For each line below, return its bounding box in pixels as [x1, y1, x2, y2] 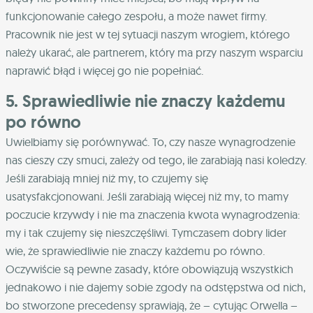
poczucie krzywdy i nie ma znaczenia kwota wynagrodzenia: [6, 207, 300, 221]
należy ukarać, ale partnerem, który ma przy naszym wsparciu [6, 45, 303, 59]
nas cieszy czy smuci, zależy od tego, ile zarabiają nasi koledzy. [6, 152, 307, 167]
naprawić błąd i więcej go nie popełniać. [6, 63, 203, 78]
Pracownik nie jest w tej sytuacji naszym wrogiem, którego [6, 27, 290, 41]
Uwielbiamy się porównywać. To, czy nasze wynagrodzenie [6, 134, 296, 149]
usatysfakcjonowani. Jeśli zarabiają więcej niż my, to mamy [6, 189, 289, 203]
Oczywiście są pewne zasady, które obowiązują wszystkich [6, 261, 293, 276]
